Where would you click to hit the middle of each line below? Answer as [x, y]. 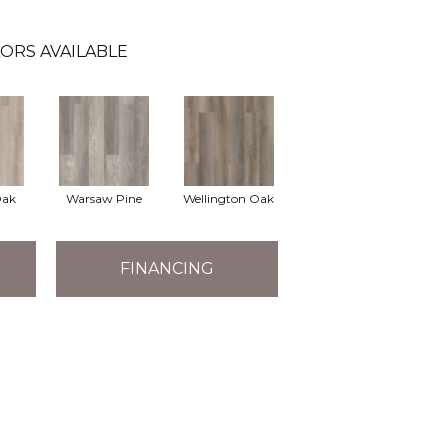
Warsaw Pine [103, 198]
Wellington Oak [228, 198]
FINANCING [167, 269]
